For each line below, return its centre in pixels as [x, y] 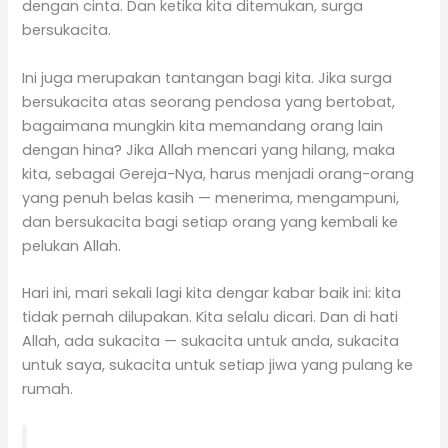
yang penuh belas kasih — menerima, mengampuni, [211, 197]
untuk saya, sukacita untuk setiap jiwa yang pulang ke [218, 364]
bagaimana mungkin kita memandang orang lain [203, 125]
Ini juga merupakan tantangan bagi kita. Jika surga [207, 77]
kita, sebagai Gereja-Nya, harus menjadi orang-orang [218, 173]
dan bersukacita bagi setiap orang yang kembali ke [210, 221]
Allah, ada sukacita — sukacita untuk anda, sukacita [211, 340]
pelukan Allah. [72, 245]
